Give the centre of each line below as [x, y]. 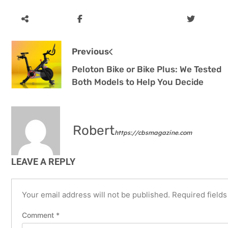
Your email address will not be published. [96, 194]
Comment [39, 215]
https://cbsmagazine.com [153, 133]
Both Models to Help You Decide [137, 82]
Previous [90, 51]
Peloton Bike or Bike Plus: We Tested [146, 69]
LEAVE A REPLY [43, 162]
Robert [94, 131]
